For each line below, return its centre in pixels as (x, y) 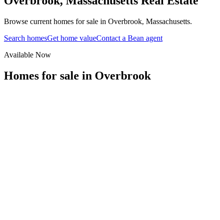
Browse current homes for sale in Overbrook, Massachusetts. (98, 21)
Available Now (27, 55)
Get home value (72, 38)
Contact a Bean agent (129, 38)
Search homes (26, 38)
